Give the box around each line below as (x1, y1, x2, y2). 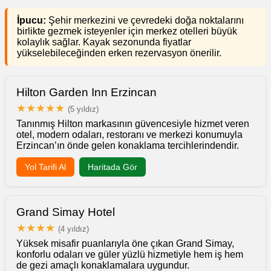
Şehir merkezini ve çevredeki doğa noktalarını (46, 15, 244, 25)
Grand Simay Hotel (16, 205, 115, 218)
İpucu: (17, 15, 46, 25)
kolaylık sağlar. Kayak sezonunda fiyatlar (17, 36, 191, 47)
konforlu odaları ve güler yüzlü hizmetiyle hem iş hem (16, 249, 243, 260)
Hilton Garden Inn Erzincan (16, 85, 157, 99)
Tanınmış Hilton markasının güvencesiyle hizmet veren (16, 118, 249, 129)
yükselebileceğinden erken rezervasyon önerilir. (17, 47, 221, 58)
